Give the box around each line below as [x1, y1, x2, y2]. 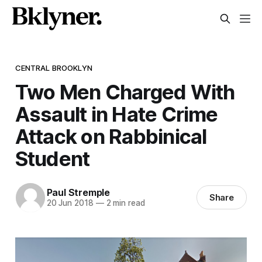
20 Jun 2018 [46, 198, 94, 208]
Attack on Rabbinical [15, 123, 207, 149]
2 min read [104, 198, 145, 208]
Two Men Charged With [15, 79, 235, 104]
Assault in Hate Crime [15, 101, 218, 126]
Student [15, 146, 90, 171]
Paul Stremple [46, 187, 110, 199]
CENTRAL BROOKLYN [15, 63, 92, 73]
